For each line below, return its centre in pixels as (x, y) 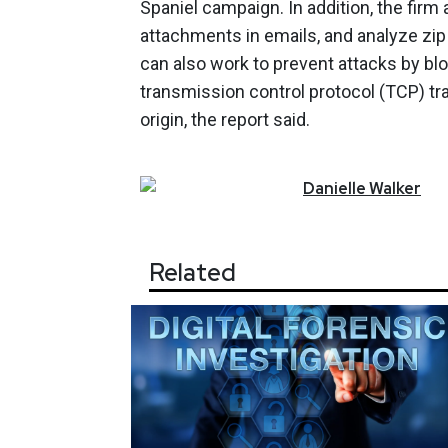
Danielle (334, 188)
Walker (395, 188)
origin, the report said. (225, 119)
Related (192, 272)
